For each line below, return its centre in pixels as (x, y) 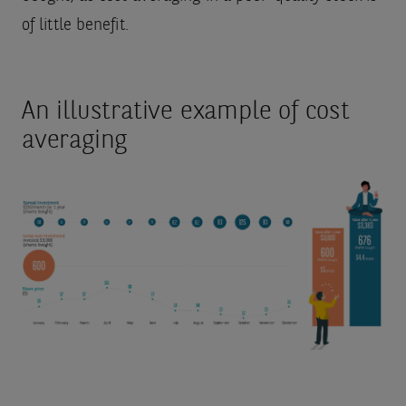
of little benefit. (75, 25)
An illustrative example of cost (185, 112)
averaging (74, 141)
